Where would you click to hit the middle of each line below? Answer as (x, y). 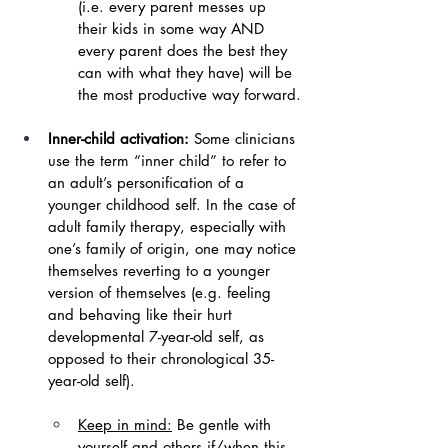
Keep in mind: (125, 424)
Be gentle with (226, 424)
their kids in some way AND (173, 28)
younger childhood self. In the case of (174, 204)
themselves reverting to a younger (161, 270)
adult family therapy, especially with (169, 226)
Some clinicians (247, 138)
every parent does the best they (185, 50)
